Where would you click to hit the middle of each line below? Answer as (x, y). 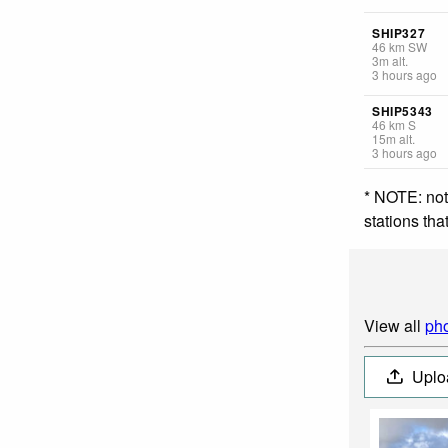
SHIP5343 (402, 110)
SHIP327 (399, 32)
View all (394, 325)
